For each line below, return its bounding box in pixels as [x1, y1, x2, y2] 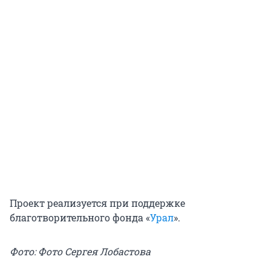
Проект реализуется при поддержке [10, 196, 185, 209]
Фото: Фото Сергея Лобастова [10, 244, 151, 258]
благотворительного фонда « [10, 211, 150, 224]
